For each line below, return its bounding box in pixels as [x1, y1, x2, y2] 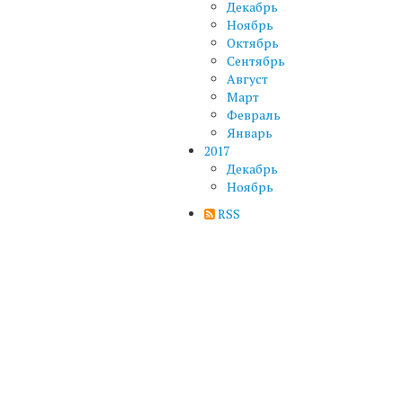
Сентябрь [227, 51, 285, 69]
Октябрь [227, 33, 279, 51]
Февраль [227, 105, 281, 123]
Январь [227, 123, 273, 141]
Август [227, 69, 268, 87]
